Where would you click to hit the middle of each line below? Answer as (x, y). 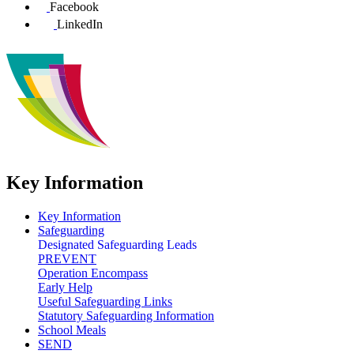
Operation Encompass (93, 273)
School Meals (72, 330)
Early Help (65, 287)
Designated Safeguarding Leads (117, 244)
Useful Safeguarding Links (105, 301)
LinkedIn (80, 24)
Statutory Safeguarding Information (126, 315)
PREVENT (67, 258)
